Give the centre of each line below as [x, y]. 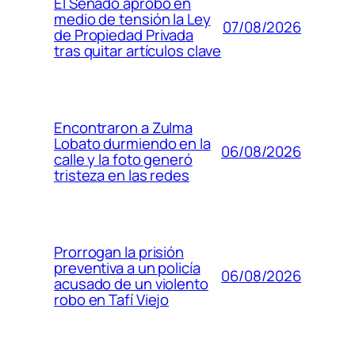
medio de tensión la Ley [132, 19]
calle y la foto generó [123, 160]
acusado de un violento [131, 284]
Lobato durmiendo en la [132, 144]
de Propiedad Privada [124, 35]
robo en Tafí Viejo [112, 300]
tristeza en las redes [122, 176]
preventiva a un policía [127, 268]
